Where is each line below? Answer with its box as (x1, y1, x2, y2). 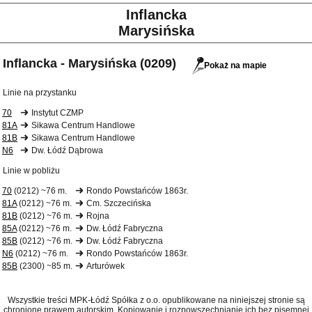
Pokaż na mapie (204, 60, 267, 70)
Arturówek (86, 261, 125, 272)
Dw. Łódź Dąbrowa (31, 146, 103, 156)
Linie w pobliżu (3, 166, 60, 176)
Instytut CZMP (31, 108, 84, 118)
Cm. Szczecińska (86, 198, 151, 209)
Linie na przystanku (3, 88, 77, 98)
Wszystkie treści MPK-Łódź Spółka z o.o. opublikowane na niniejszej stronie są (7, 295, 305, 306)
